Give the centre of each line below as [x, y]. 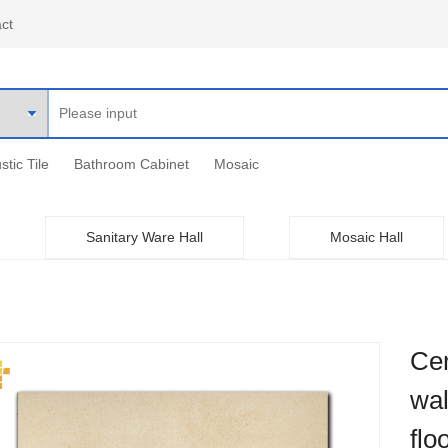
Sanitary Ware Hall [144, 237]
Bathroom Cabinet [131, 164]
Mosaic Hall [366, 237]
